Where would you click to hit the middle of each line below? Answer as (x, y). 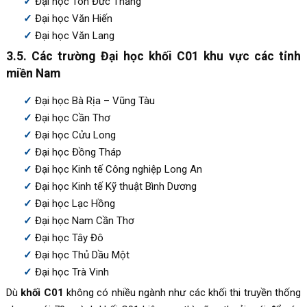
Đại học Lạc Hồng (75, 203)
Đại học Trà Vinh (72, 272)
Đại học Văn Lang (74, 35)
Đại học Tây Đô (69, 237)
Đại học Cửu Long (75, 135)
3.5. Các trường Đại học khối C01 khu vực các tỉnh (153, 56)
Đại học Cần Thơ (72, 118)
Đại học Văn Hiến (73, 18)
